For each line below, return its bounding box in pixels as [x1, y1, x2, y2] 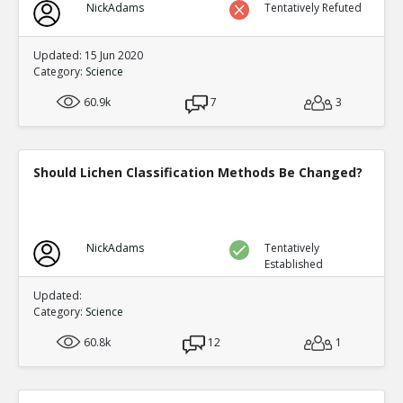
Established [264, 256, 324, 272]
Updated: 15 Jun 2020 [33, 48, 143, 63]
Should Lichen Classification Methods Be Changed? [33, 164, 363, 181]
